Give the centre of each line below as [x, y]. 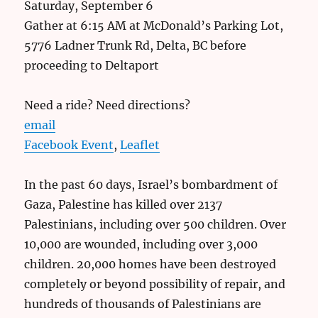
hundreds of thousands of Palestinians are [143, 304]
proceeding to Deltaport [92, 66]
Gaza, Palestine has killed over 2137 [124, 205]
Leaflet [140, 145]
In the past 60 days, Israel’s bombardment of [151, 185]
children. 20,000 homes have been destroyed [150, 264]
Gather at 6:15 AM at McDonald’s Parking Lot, [154, 26]
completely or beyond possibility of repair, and [155, 284]
